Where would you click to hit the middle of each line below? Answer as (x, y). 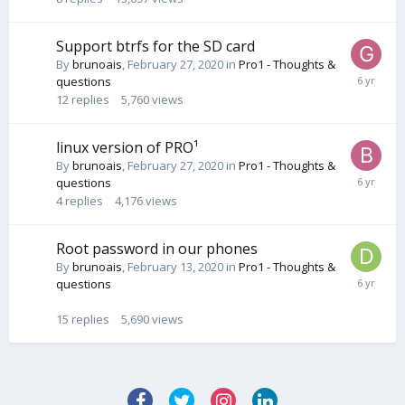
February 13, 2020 (175, 266)
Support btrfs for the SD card (155, 46)
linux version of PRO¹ (127, 147)
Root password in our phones (157, 248)
